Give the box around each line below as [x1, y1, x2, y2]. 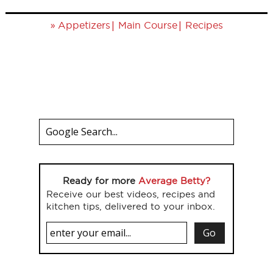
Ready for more [63, 175, 138, 186]
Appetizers [57, 19, 110, 30]
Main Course [118, 19, 177, 30]
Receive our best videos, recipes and [46, 189, 215, 199]
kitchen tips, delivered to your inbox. [46, 201, 215, 211]
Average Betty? [138, 175, 210, 186]
